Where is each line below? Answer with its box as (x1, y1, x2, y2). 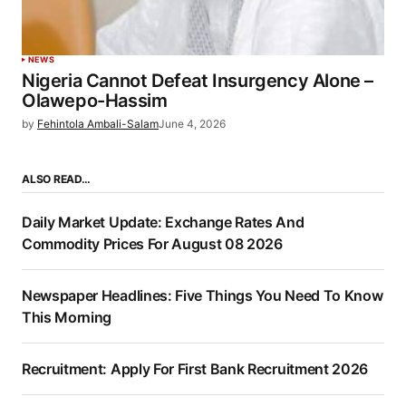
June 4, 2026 (159, 117, 226, 131)
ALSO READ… (22, 172, 91, 187)
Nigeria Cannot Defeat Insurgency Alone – (22, 70, 374, 92)
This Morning (22, 308, 112, 327)
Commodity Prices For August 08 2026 (22, 235, 283, 254)
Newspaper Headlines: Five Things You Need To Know (22, 286, 383, 305)
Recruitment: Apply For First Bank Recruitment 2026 (22, 360, 368, 379)
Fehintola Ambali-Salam (37, 117, 159, 131)
